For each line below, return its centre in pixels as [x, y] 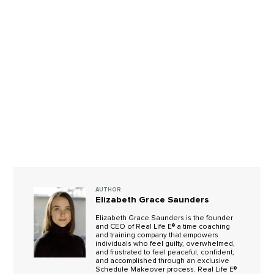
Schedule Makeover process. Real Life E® [166, 269]
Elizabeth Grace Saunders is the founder [165, 218]
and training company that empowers [157, 235]
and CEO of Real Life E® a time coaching [163, 226]
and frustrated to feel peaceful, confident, [165, 252]
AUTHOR [109, 190]
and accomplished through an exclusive [163, 261]
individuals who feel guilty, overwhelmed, [165, 243]
